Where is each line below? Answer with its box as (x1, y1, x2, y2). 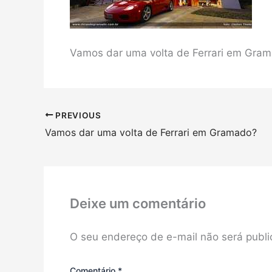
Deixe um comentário (69, 195, 206, 211)
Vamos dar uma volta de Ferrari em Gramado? (45, 126, 257, 139)
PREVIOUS (53, 110, 101, 120)
